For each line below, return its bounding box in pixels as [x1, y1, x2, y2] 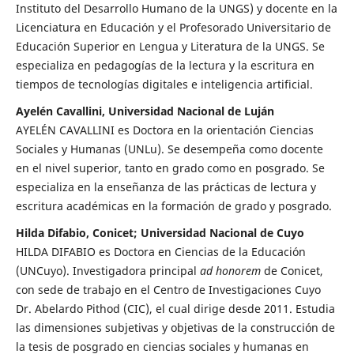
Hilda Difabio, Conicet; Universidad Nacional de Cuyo [15, 224, 304, 240]
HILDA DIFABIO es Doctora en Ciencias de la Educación [15, 243, 306, 259]
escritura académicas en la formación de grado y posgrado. [15, 198, 332, 213]
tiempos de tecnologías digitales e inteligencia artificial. [15, 77, 313, 92]
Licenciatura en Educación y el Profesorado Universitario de [15, 20, 331, 35]
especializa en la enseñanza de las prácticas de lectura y [15, 179, 316, 194]
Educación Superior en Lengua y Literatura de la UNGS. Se [15, 39, 325, 54]
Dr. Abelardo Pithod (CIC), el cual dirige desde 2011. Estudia [15, 300, 335, 316]
